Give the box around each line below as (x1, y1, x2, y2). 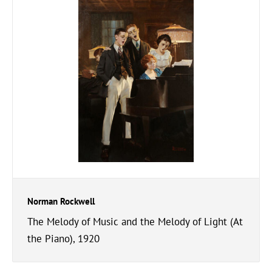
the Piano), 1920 (27, 232, 100, 245)
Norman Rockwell (27, 195, 95, 207)
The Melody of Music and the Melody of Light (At (27, 215, 243, 228)
